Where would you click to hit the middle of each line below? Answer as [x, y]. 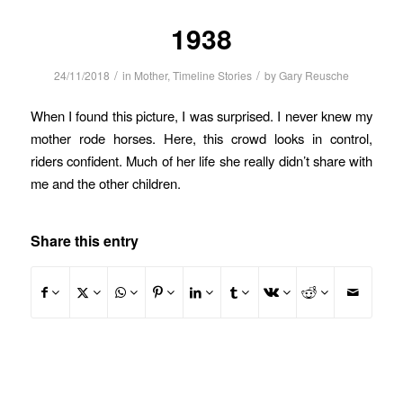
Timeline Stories [212, 75]
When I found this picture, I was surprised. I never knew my [201, 116]
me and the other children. [105, 184]
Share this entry [84, 241]
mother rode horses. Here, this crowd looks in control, [201, 139]
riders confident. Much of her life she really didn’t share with [201, 161]
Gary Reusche [313, 75]
